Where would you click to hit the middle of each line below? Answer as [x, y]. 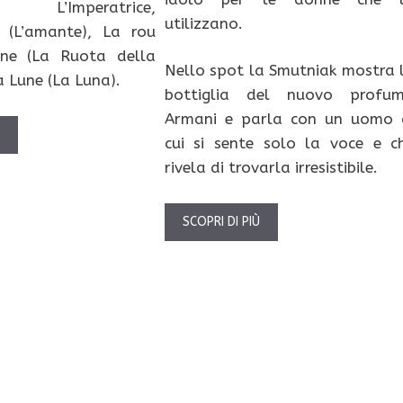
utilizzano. [203, 23]
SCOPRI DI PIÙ [221, 221]
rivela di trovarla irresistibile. [271, 168]
